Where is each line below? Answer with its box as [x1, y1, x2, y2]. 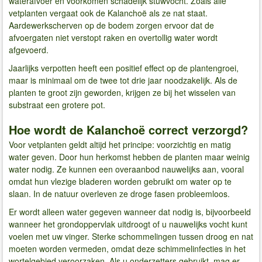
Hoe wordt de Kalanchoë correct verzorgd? [9, 120, 248, 138]
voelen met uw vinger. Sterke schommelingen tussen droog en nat [9, 230, 253, 243]
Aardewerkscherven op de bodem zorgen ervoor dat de [9, 19, 214, 31]
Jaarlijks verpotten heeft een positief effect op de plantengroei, [9, 62, 239, 74]
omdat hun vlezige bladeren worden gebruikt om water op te [9, 175, 232, 187]
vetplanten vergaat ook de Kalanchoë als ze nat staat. [9, 6, 208, 19]
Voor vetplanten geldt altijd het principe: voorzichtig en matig [9, 138, 231, 150]
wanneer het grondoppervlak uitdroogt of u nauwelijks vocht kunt [9, 218, 247, 230]
